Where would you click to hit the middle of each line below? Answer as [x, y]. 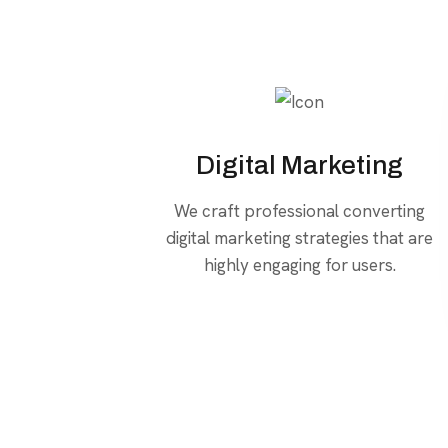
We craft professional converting [300, 210]
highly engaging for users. [299, 264]
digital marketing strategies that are [300, 237]
